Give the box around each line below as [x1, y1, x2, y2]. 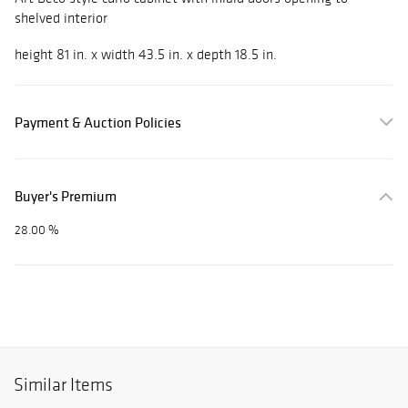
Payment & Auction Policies [15, 113, 181, 132]
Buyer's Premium [15, 187, 117, 206]
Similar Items [14, 373, 113, 396]
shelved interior [15, 9, 107, 27]
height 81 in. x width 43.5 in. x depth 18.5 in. [15, 46, 277, 64]
